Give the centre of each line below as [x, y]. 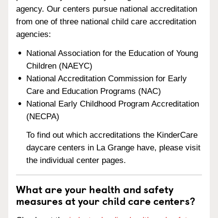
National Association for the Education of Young [112, 53]
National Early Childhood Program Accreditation [113, 104]
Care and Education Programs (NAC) [94, 91]
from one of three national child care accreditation [106, 21]
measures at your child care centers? [106, 201]
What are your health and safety [95, 189]
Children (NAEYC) [60, 66]
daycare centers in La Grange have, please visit [114, 148]
